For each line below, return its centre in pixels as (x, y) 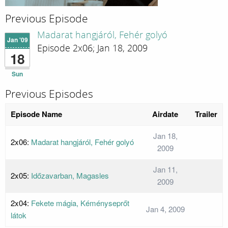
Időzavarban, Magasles (70, 176)
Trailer (206, 114)
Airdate (165, 114)
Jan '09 (17, 40)
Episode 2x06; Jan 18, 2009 (92, 48)
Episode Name (36, 114)
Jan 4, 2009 (165, 209)
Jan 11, (165, 169)
